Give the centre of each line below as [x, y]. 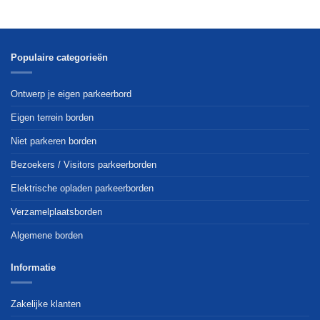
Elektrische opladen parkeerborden [82, 188]
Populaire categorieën [59, 58]
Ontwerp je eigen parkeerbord [71, 94]
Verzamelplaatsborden [56, 211]
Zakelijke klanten [46, 304]
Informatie [33, 268]
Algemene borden [47, 235]
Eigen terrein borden [52, 117]
